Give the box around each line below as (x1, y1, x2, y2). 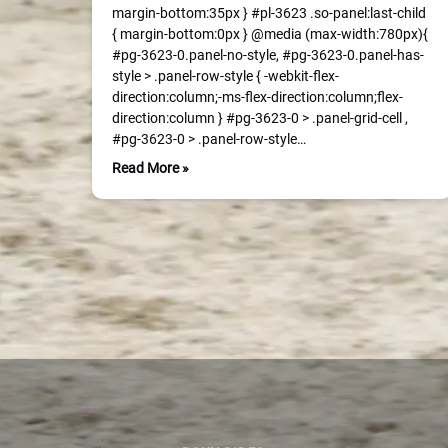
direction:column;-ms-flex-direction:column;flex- (112, 89, 403, 105)
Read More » (112, 160, 189, 176)
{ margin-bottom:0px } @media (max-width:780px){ (112, 26, 428, 42)
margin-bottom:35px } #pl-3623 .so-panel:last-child (112, 5, 426, 21)
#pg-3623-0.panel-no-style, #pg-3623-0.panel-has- (112, 47, 424, 63)
